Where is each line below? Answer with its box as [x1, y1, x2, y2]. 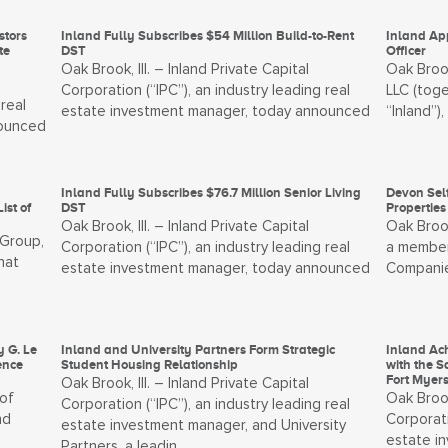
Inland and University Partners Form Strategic [61, 342, 336, 357]
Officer [386, 43, 427, 58]
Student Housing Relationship [61, 357, 239, 372]
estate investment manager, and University [61, 418, 347, 433]
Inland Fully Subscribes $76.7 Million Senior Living [61, 185, 362, 200]
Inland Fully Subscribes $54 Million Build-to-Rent [61, 28, 355, 43]
